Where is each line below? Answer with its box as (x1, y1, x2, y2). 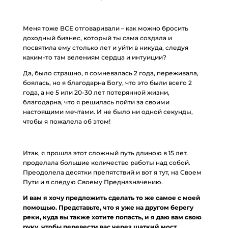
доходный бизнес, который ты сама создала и (22, 34, 172, 42)
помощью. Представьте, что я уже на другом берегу (22, 204, 193, 211)
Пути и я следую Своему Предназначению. (22, 178, 163, 186)
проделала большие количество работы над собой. (22, 159, 190, 166)
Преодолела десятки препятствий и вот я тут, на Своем (22, 168, 202, 176)
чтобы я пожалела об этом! (22, 118, 110, 125)
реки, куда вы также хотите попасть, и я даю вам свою (22, 213, 202, 221)
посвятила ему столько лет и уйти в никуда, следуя (22, 44, 188, 51)
